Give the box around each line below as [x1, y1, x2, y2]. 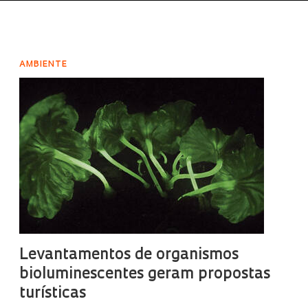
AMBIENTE [19, 60, 67, 69]
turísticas [19, 286, 86, 302]
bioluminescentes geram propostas [19, 267, 270, 283]
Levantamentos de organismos [19, 247, 239, 263]
